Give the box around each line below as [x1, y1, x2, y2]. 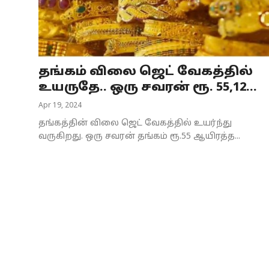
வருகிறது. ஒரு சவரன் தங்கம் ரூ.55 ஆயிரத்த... [38, 131, 240, 142]
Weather [9, 198, 48, 210]
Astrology [9, 145, 52, 157]
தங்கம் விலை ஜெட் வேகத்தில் [38, 64, 253, 79]
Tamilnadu [9, 65, 58, 77]
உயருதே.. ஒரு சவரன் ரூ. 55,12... [38, 80, 257, 95]
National [9, 92, 49, 104]
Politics [9, 224, 42, 236]
